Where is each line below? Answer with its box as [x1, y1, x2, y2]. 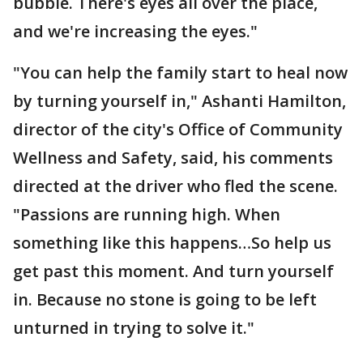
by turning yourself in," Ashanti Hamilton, [13, 89, 346, 112]
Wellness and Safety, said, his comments [13, 146, 333, 169]
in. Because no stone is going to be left [13, 288, 317, 310]
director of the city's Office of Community [13, 117, 343, 140]
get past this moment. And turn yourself [13, 259, 334, 282]
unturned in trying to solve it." [13, 316, 254, 339]
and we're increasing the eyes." [13, 19, 258, 42]
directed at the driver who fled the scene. [13, 174, 338, 197]
